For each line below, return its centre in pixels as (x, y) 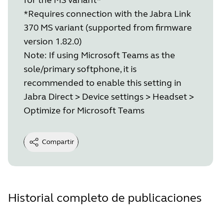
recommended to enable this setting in (103, 83)
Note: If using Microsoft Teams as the (99, 55)
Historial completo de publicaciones (105, 198)
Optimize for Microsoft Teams (84, 110)
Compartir (58, 142)
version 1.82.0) (53, 41)
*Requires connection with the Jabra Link (107, 14)
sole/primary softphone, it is (80, 69)
